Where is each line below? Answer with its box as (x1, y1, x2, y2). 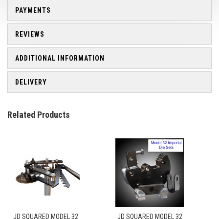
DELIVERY (15, 78, 47, 86)
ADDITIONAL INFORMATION (15, 54, 105, 62)
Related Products (7, 109, 70, 120)
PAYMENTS (15, 6, 51, 14)
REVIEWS (15, 30, 44, 38)
